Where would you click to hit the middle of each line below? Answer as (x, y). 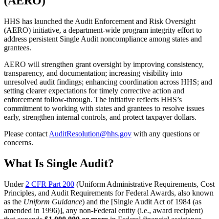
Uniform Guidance (53, 201)
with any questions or (165, 133)
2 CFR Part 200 (50, 184)
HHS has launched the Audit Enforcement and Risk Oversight (100, 21)
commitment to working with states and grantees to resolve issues (104, 108)
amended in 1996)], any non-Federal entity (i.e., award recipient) (103, 210)
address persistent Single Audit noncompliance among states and (103, 39)
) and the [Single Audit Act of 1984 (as (142, 201)
